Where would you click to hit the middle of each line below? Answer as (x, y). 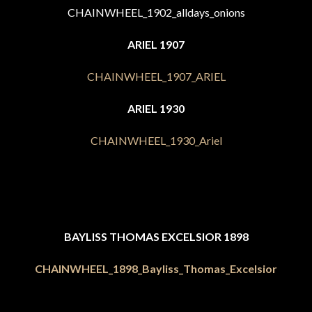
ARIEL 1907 (156, 44)
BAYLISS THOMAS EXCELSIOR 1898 (156, 236)
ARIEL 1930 (156, 108)
